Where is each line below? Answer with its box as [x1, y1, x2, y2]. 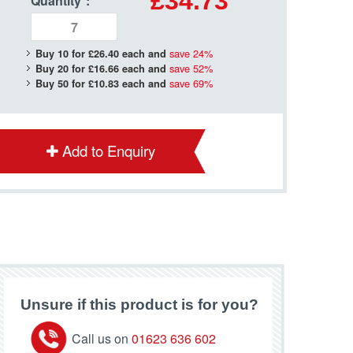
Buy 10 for [35, 46, 88, 61]
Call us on [71, 329, 132, 347]
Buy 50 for [35, 76, 88, 91]
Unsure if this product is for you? [20, 295, 258, 313]
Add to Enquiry [62, 140, 156, 162]
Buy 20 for [35, 61, 88, 76]
